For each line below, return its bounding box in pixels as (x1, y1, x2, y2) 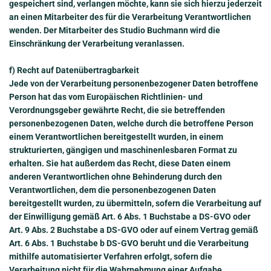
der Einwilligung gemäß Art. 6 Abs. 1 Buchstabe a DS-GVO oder (9, 212, 250, 222)
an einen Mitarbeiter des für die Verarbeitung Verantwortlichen (9, 11, 251, 22)
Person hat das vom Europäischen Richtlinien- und (9, 92, 203, 102)
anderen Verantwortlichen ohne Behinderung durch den (9, 172, 222, 182)
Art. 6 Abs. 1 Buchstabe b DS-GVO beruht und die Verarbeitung (9, 238, 249, 249)
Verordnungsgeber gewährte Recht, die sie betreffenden (9, 105, 225, 116)
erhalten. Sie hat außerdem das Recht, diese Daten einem (9, 158, 230, 169)
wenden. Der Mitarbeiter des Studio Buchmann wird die (9, 25, 220, 35)
